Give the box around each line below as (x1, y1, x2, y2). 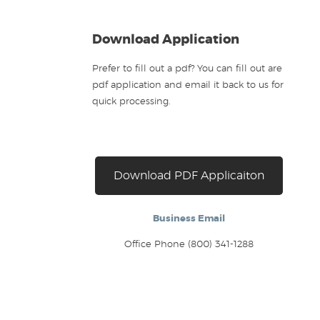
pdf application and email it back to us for (92, 80, 284, 90)
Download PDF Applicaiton (113, 169, 264, 181)
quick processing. (92, 96, 171, 106)
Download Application (92, 33, 239, 46)
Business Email (152, 214, 225, 224)
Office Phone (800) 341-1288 (124, 239, 254, 249)
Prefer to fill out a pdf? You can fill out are (92, 64, 282, 74)
